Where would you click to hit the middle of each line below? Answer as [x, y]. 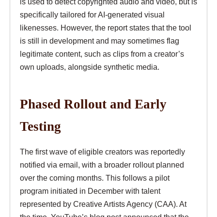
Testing [40, 127]
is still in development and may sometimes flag [100, 40]
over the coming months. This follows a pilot [95, 178]
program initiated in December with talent [90, 191]
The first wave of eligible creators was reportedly [102, 152]
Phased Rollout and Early [93, 104]
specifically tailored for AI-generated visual [92, 14]
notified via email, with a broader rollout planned [102, 165]
